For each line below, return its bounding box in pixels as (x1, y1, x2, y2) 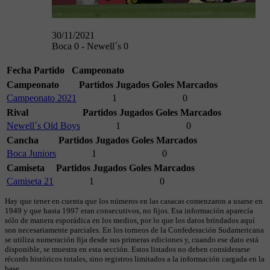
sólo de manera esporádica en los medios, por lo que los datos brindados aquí (5, 216, 255, 225)
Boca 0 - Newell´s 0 (52, 41, 128, 52)
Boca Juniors (7, 148, 56, 159)
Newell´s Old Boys (7, 121, 80, 131)
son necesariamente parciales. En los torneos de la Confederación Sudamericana (5, 225, 264, 235)
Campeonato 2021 (7, 93, 77, 104)
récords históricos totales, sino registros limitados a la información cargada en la (5, 254, 265, 264)
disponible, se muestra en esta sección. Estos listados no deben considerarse (5, 245, 250, 254)
